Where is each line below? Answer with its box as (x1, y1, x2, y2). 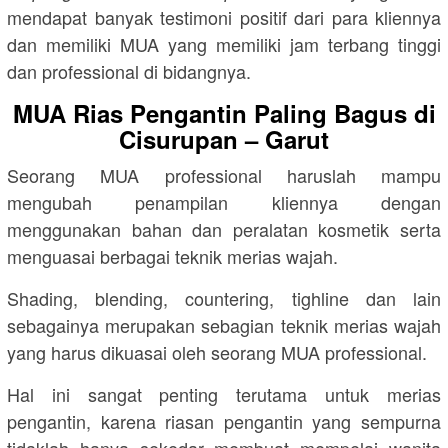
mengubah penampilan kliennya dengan (7, 188, 441, 215)
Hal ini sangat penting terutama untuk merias (7, 380, 441, 407)
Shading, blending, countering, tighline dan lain (7, 284, 441, 311)
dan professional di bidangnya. (7, 57, 251, 84)
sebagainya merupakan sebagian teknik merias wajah (7, 311, 441, 338)
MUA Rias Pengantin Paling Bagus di (12, 95, 436, 130)
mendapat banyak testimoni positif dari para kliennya (7, 3, 441, 30)
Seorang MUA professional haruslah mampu (7, 161, 441, 188)
